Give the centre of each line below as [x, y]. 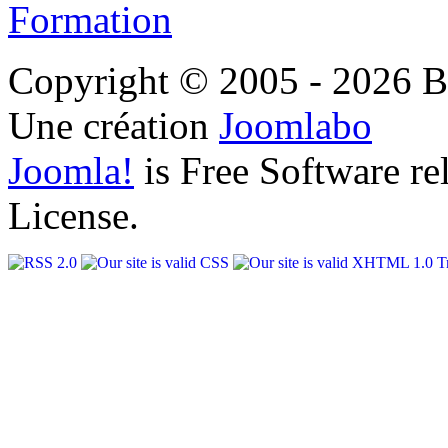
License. [73, 216]
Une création [113, 126]
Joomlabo [295, 126]
